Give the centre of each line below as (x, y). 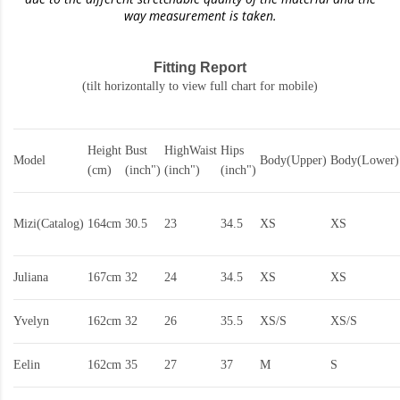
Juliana (31, 278)
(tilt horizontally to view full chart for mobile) (200, 87)
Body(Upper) (293, 161)
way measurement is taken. (200, 16)
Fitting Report (200, 68)
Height (104, 151)
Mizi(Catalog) (49, 224)
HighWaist (191, 151)
